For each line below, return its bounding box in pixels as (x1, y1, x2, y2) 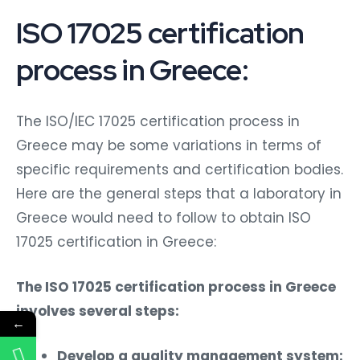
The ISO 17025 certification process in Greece (16, 277, 336, 297)
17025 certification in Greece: (16, 232, 216, 252)
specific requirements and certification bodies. (16, 160, 343, 180)
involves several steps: (16, 301, 179, 321)
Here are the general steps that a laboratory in (16, 184, 342, 204)
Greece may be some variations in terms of (16, 136, 321, 156)
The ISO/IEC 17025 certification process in (16, 112, 300, 132)
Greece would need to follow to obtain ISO (16, 208, 311, 228)
